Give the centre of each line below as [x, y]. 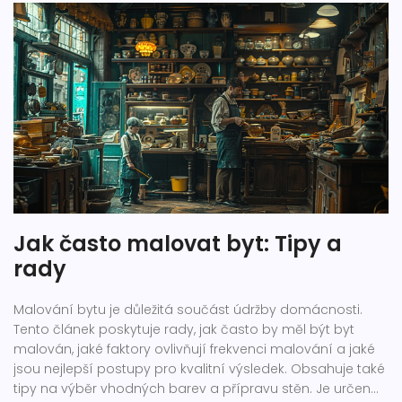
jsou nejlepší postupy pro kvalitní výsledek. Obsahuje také [199, 369]
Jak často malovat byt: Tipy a [178, 244]
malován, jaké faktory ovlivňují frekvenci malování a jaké [194, 349]
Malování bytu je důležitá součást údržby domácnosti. [188, 310]
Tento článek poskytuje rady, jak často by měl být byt [184, 329]
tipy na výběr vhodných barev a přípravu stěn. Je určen [192, 389]
